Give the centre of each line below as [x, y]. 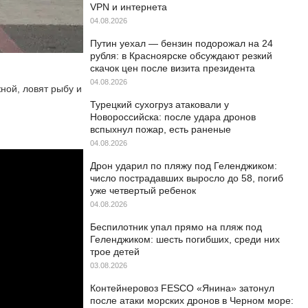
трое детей [115, 252]
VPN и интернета [129, 7]
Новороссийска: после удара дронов [173, 117]
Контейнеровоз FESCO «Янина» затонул [182, 288]
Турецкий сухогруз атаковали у [159, 104]
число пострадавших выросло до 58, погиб [187, 178]
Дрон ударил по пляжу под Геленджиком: [184, 166]
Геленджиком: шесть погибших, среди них [185, 239]
